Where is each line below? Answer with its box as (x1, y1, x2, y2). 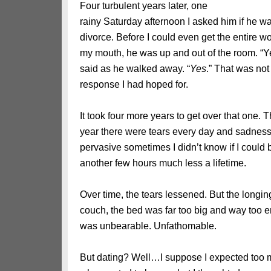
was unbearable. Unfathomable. (80, 221, 217, 231)
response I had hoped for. (80, 79, 188, 90)
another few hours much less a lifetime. (80, 158, 246, 168)
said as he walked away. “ (80, 64, 190, 74)
